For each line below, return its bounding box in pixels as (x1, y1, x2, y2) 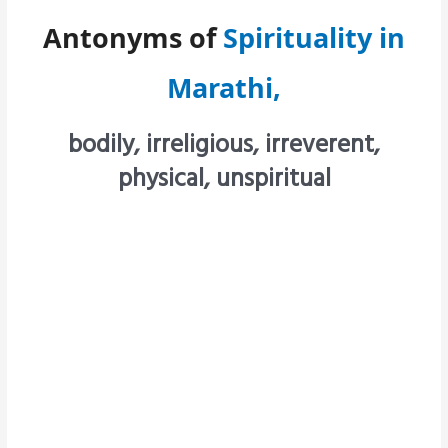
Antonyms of (43, 18, 223, 56)
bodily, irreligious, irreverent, (68, 124, 380, 162)
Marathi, (167, 68, 281, 106)
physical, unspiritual (117, 158, 331, 196)
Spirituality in (223, 18, 405, 56)
